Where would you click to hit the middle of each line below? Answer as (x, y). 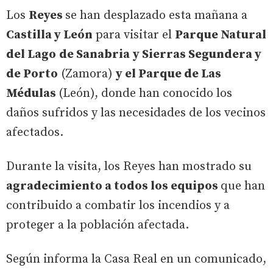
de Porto (32, 74)
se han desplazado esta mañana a (156, 16)
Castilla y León (49, 35)
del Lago (31, 55)
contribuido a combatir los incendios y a (118, 206)
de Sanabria (94, 55)
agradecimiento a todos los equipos (113, 186)
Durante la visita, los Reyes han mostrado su (129, 167)
